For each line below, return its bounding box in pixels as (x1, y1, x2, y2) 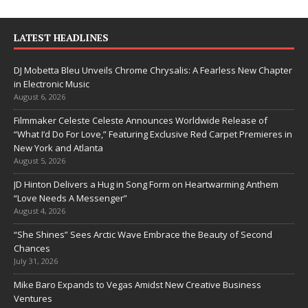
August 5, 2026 (14, 155, 65, 166)
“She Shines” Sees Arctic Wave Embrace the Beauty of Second (14, 228, 272, 241)
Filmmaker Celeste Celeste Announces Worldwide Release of (14, 113, 267, 126)
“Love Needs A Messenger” (14, 191, 127, 204)
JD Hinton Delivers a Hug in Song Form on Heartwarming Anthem (14, 177, 278, 190)
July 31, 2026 (14, 255, 58, 266)
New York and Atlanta (14, 141, 103, 154)
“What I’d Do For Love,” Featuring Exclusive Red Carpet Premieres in (14, 127, 292, 140)
